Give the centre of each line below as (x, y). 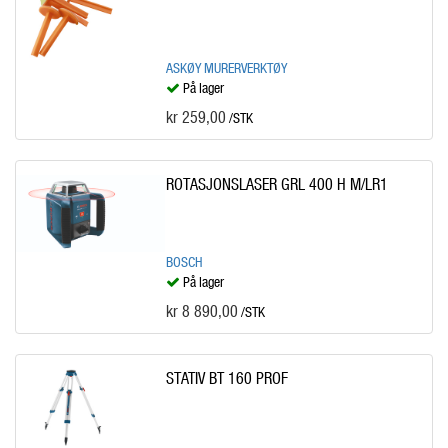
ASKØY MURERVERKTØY (226, 67)
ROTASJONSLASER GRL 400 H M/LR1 (276, 183)
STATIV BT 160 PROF (226, 377)
